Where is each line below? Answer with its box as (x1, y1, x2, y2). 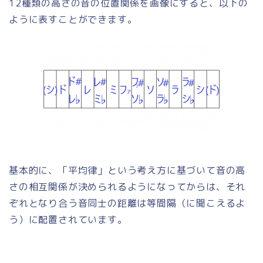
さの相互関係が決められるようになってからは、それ (9, 180, 246, 194)
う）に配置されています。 (9, 213, 127, 227)
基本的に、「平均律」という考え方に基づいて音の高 (9, 164, 246, 177)
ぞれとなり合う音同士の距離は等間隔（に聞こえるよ (9, 197, 246, 210)
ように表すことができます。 (9, 13, 137, 26)
